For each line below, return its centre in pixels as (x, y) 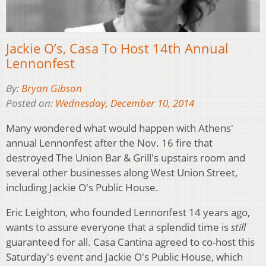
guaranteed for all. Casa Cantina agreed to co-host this (130, 242)
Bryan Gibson (52, 88)
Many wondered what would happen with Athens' (120, 128)
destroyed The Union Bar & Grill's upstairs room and (126, 158)
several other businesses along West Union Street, (122, 173)
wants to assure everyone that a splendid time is (118, 227)
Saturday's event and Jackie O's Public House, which (124, 257)
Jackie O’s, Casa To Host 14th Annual (117, 48)
